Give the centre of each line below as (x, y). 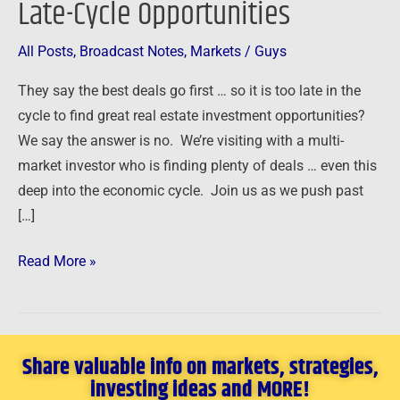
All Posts (46, 52)
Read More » (57, 262)
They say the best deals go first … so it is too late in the (189, 91)
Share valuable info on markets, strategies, (200, 367)
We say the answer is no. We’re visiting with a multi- (181, 141)
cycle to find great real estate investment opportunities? (192, 116)
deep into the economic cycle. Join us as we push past (191, 191)
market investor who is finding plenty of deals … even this (197, 166)
